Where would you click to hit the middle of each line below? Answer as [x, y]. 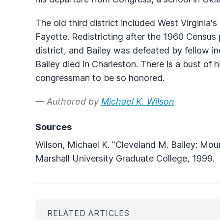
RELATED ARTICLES [88, 213]
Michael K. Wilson [138, 101]
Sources [54, 127]
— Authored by [68, 101]
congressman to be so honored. [100, 78]
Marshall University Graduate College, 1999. [125, 158]
